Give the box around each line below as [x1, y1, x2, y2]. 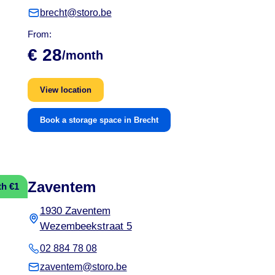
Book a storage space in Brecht [39, 115, 158, 125]
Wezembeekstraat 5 [39, 220, 132, 232]
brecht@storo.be [39, 7, 112, 18]
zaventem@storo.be [39, 261, 127, 272]
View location [39, 85, 91, 95]
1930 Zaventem [39, 204, 110, 217]
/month [61, 48, 103, 62]
